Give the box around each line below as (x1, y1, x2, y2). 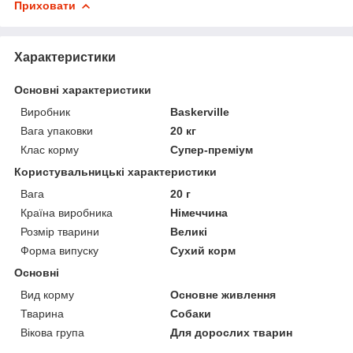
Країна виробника (20, 206, 113, 219)
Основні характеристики (14, 83, 151, 96)
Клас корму (20, 143, 79, 156)
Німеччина (170, 206, 229, 219)
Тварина (20, 307, 64, 320)
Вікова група (20, 325, 84, 339)
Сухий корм (170, 243, 236, 257)
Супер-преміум (170, 143, 254, 156)
